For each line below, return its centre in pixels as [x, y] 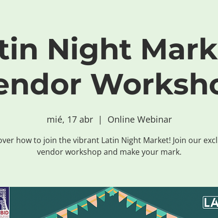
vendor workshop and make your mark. [109, 152]
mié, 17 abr [70, 119]
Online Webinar [139, 119]
